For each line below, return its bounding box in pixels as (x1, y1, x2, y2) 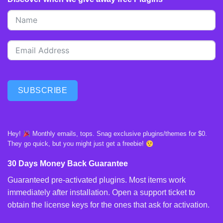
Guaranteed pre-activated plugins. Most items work (7, 176, 186, 185)
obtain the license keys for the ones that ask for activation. (7, 201, 210, 210)
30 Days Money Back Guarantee (7, 159, 128, 168)
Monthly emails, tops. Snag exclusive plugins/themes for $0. (30, 130, 207, 138)
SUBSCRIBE (18, 86, 68, 95)
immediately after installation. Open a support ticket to (7, 188, 195, 197)
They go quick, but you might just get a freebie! (7, 140, 146, 148)
